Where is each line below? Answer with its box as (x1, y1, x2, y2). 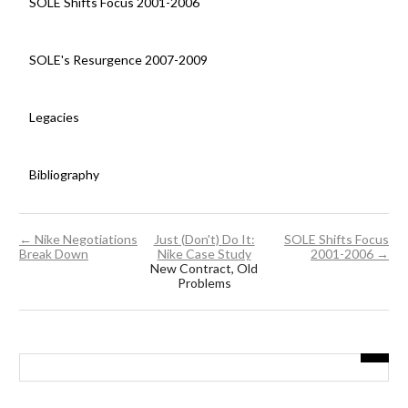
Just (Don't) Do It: (153, 230, 255, 247)
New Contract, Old (150, 260, 258, 276)
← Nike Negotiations (19, 230, 138, 247)
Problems (177, 274, 231, 291)
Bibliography (28, 167, 99, 183)
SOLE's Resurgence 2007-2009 (28, 52, 208, 68)
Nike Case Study (157, 245, 251, 261)
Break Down (19, 245, 88, 261)
